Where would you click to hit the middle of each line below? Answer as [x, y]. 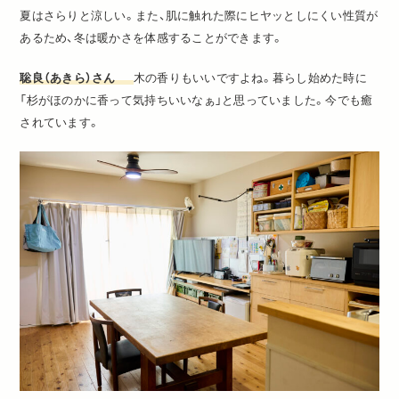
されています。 [60, 123]
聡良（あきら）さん [68, 78]
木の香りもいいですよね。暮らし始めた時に [250, 78]
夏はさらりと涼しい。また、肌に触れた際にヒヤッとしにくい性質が [199, 16]
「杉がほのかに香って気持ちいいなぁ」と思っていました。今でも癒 [196, 101]
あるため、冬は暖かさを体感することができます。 [152, 38]
